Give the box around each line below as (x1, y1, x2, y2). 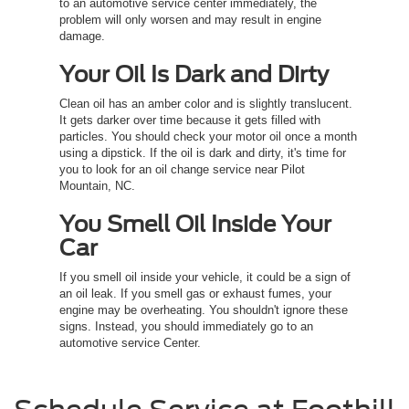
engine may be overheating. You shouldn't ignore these (59, 303, 348, 318)
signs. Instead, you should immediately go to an (59, 320, 313, 334)
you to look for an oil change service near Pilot (59, 163, 305, 177)
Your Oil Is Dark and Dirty (59, 61, 329, 89)
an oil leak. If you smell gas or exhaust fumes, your (59, 287, 331, 301)
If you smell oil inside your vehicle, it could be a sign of (59, 270, 351, 285)
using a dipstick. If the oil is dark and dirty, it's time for (59, 146, 346, 161)
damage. (59, 29, 105, 44)
